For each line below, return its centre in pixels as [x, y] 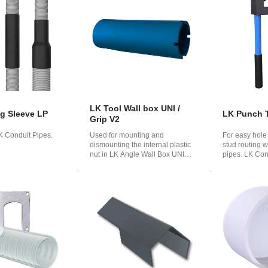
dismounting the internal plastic [141, 145]
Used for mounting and [127, 135]
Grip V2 [105, 119]
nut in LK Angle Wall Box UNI [137, 155]
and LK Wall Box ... [121, 164]
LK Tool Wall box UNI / [135, 109]
